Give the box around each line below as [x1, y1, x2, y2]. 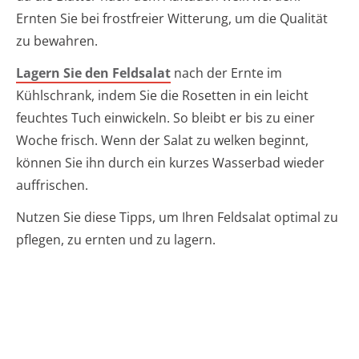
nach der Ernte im [171, 63, 282, 82]
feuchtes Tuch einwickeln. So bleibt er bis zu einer [16, 108, 315, 127]
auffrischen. [16, 175, 88, 194]
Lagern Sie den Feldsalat [16, 63, 171, 82]
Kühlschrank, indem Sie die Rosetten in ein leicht [16, 86, 309, 104]
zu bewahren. [16, 31, 98, 50]
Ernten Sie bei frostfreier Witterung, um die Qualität [16, 9, 328, 27]
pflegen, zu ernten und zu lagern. [16, 230, 216, 248]
